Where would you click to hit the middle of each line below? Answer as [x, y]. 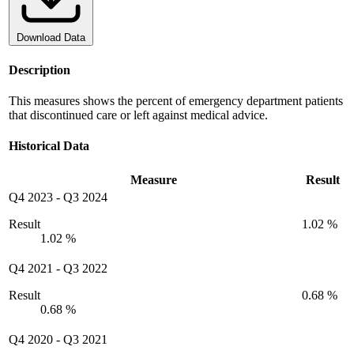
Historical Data [49, 146]
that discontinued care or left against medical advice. [138, 115]
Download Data [51, 38]
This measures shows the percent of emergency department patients [176, 100]
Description [40, 70]
